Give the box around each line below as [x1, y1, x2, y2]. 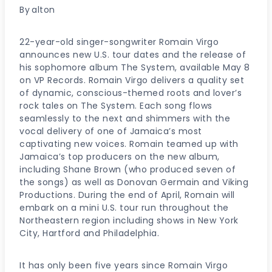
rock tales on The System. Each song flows [19, 99, 212, 112]
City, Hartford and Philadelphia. [19, 226, 159, 239]
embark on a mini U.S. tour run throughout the [19, 201, 229, 214]
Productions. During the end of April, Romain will [19, 188, 235, 201]
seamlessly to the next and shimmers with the [19, 112, 230, 124]
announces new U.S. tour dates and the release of [19, 48, 246, 61]
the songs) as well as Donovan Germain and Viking [19, 175, 248, 188]
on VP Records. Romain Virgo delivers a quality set [19, 73, 244, 86]
